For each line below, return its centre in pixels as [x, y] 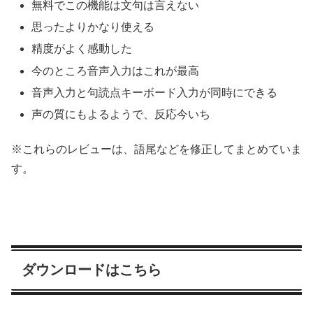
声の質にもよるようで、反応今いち [121, 114]
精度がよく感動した [82, 49]
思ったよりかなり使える [93, 27]
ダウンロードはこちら [92, 269]
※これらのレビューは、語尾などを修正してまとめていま [156, 150]
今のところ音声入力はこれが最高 [116, 71]
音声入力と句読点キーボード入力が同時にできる [155, 92]
